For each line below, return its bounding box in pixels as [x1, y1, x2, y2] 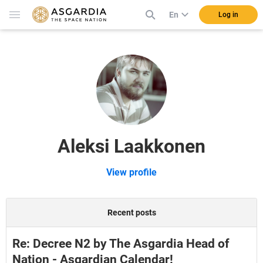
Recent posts [107, 208, 156, 217]
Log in [218, 11, 238, 19]
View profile [106, 167, 157, 178]
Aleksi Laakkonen [58, 135, 205, 157]
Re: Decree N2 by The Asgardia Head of [12, 237, 230, 251]
